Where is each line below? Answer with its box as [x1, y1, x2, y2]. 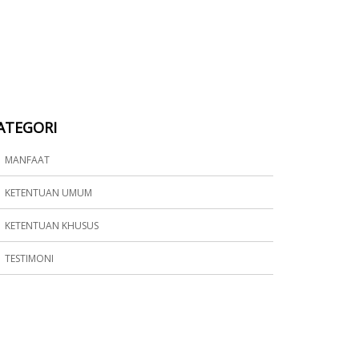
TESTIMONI [5, 252, 54, 266]
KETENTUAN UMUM [5, 186, 93, 200]
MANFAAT [5, 153, 50, 167]
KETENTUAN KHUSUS [5, 219, 99, 233]
